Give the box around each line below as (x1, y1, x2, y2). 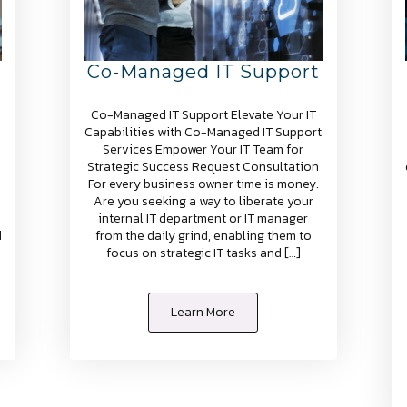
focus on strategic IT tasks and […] (105, 243, 301, 263)
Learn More (171, 303, 236, 323)
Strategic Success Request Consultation (87, 157, 320, 177)
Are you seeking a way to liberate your (93, 192, 313, 212)
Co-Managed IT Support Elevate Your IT (90, 105, 316, 125)
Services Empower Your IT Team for (103, 140, 304, 160)
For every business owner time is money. (87, 174, 319, 194)
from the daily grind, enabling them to (94, 226, 312, 246)
